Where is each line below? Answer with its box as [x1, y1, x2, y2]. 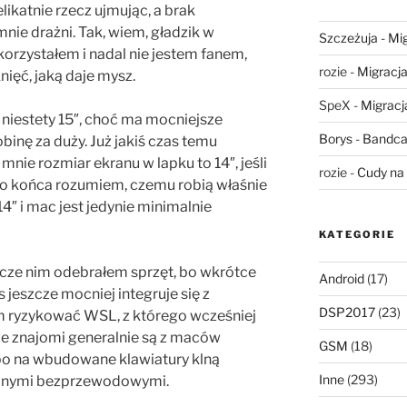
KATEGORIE [318, 227, 395, 241]
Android [318, 270, 364, 286]
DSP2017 [318, 303, 375, 320]
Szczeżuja [318, 29, 378, 45]
